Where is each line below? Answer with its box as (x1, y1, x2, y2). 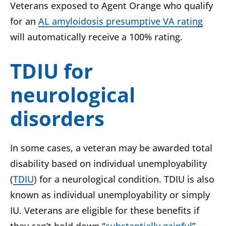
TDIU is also (164, 173, 214, 186)
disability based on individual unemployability (10, 157, 207, 170)
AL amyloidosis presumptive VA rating (38, 15, 203, 28)
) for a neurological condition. (34, 173, 161, 186)
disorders (10, 104, 104, 133)
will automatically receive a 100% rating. (10, 31, 183, 43)
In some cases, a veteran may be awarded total (10, 142, 212, 154)
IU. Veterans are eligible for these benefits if (10, 204, 199, 217)
